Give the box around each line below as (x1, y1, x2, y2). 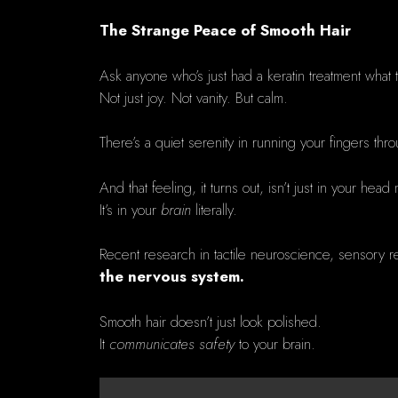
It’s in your (99, 198, 161, 220)
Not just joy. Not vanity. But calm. (99, 86, 288, 108)
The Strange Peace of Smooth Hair (99, 20, 351, 42)
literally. (191, 198, 237, 220)
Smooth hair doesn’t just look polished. (99, 310, 322, 332)
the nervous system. (99, 266, 244, 288)
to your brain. (235, 332, 315, 354)
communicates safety (109, 332, 235, 354)
